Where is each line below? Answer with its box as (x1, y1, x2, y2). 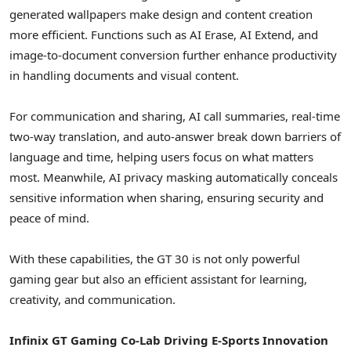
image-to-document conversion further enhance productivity (9, 46, 337, 63)
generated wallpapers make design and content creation (9, 5, 313, 22)
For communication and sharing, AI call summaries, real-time (9, 107, 340, 124)
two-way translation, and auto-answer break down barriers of (9, 128, 341, 144)
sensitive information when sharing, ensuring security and (9, 189, 324, 205)
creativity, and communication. (9, 291, 175, 308)
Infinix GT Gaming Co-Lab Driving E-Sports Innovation (9, 332, 328, 349)
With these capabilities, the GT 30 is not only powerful (9, 251, 300, 267)
